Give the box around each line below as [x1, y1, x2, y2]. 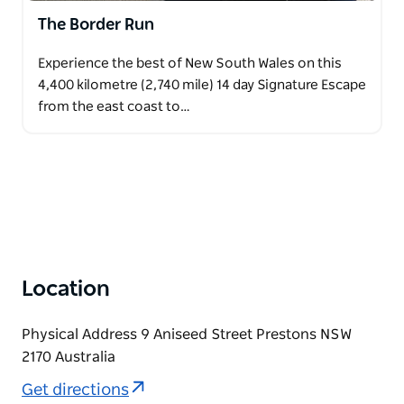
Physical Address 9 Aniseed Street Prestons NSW [22, 326, 352, 342]
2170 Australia [22, 349, 115, 364]
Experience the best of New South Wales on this [38, 56, 342, 70]
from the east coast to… [38, 99, 190, 114]
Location [22, 278, 110, 300]
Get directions [22, 382, 129, 399]
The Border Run [38, 16, 154, 33]
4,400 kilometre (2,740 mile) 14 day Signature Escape [38, 78, 366, 92]
